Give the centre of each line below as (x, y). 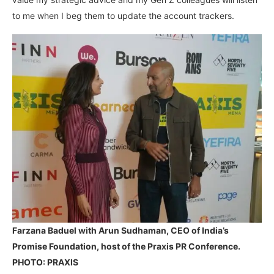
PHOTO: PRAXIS (45, 262)
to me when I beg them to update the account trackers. (123, 15)
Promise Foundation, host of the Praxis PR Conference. (126, 246)
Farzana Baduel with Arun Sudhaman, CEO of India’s (120, 231)
